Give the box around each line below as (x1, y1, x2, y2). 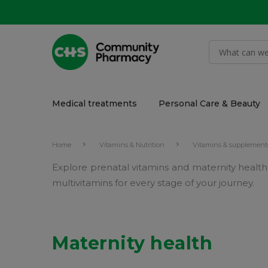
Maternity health (52, 232, 212, 254)
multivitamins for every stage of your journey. (52, 177, 254, 188)
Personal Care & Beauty (159, 98, 260, 109)
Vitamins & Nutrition (99, 141, 165, 149)
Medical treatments (52, 98, 137, 109)
